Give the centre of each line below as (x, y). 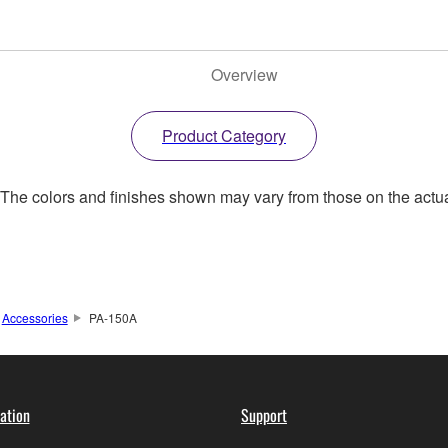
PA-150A (112, 318)
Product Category (224, 136)
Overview (244, 75)
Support (264, 415)
